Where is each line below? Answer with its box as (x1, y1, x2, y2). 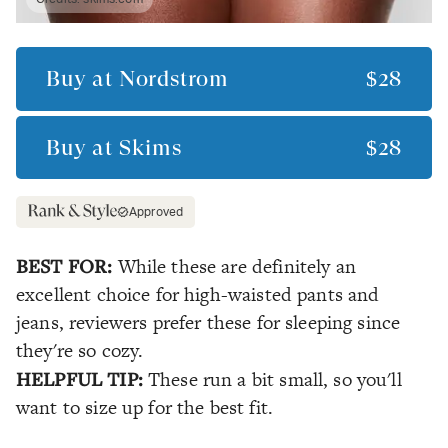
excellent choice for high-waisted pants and (16, 281, 380, 309)
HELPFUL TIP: (16, 366, 148, 392)
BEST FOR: (16, 253, 118, 279)
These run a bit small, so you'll (147, 366, 402, 394)
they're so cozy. (16, 337, 144, 365)
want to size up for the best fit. (16, 394, 273, 422)
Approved (129, 206, 184, 219)
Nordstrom (118, 66, 230, 92)
